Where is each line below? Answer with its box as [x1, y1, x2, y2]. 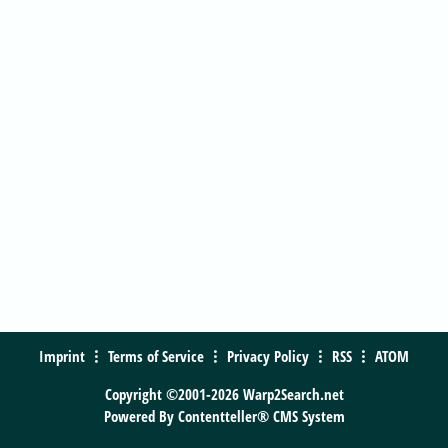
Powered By [103, 405, 178, 426]
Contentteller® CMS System [177, 405, 345, 426]
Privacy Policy [227, 345, 309, 366]
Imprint [39, 345, 85, 366]
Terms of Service [108, 345, 204, 366]
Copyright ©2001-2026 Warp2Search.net [104, 383, 344, 404]
